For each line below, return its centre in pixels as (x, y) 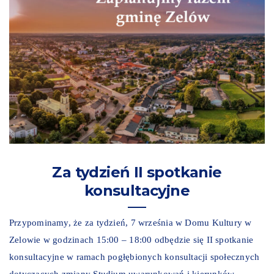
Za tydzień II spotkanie (137, 172)
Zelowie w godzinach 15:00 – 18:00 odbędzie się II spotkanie (131, 239)
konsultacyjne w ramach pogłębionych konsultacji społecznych (135, 257)
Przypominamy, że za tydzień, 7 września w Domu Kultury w (131, 222)
